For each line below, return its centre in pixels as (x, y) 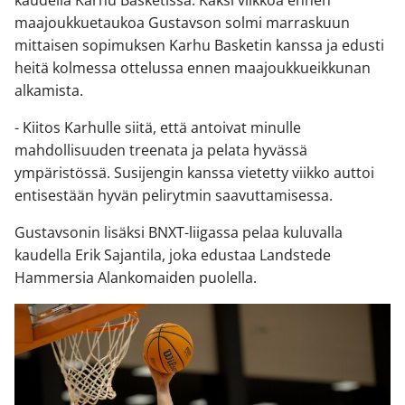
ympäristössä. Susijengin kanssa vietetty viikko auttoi (194, 172)
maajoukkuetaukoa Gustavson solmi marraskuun (182, 22)
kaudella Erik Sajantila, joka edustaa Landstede (173, 254)
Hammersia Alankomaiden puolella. (136, 277)
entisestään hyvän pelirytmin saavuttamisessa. (174, 195)
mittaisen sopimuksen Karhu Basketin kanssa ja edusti (199, 45)
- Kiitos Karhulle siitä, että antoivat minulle (158, 127)
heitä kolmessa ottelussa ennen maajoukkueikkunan (193, 67)
